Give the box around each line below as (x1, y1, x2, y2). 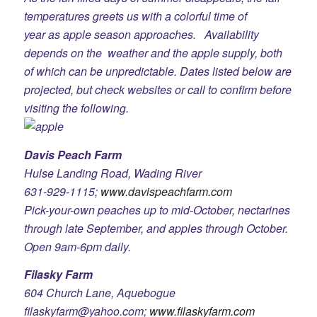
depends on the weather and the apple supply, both (23, 45, 282, 62)
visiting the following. (23, 100, 197, 117)
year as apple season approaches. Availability (23, 26, 259, 43)
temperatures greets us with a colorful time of (23, 8, 247, 25)
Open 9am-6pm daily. (23, 238, 131, 255)
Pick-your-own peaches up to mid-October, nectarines (23, 201, 290, 218)
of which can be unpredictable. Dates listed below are (23, 63, 292, 80)
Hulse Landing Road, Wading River (23, 164, 202, 181)
